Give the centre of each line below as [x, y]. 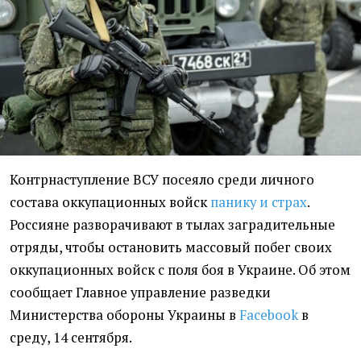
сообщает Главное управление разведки [140, 293]
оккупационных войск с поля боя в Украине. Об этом [180, 270]
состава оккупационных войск [110, 203]
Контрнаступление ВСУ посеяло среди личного [162, 180]
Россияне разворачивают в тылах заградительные [172, 225]
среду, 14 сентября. [71, 338]
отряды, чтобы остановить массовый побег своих [171, 248]
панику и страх [259, 203]
